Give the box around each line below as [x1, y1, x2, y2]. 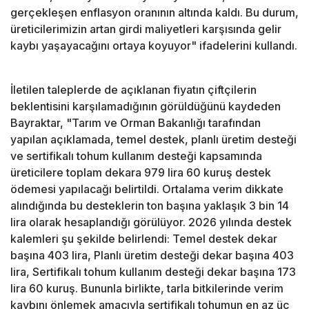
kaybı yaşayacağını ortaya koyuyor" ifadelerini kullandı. [10, 39, 297, 53]
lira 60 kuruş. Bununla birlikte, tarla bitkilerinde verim [10, 281, 283, 296]
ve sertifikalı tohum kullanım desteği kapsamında [10, 149, 262, 163]
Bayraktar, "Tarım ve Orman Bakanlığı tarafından [10, 116, 261, 130]
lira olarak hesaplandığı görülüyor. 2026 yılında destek [10, 215, 292, 230]
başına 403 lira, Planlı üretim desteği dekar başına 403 [10, 248, 294, 263]
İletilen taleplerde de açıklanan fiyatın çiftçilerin [10, 83, 257, 97]
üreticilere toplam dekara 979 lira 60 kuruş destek [10, 166, 271, 180]
